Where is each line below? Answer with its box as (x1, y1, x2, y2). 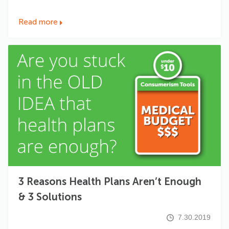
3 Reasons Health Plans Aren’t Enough (18, 175, 201, 188)
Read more (18, 17, 58, 27)
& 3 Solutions (18, 191, 82, 203)
